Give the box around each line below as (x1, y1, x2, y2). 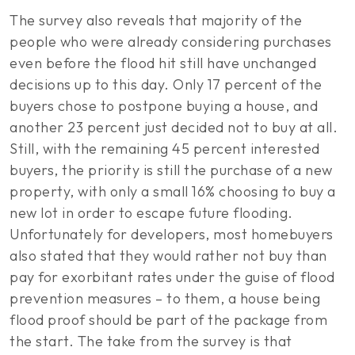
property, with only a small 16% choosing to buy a (10, 182, 336, 200)
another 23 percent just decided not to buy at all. (10, 118, 338, 136)
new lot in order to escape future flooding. (10, 204, 293, 222)
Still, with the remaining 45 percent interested (10, 139, 320, 158)
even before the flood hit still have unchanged (10, 54, 316, 72)
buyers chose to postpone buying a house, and (10, 97, 318, 115)
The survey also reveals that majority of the (10, 11, 302, 29)
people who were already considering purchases (10, 32, 332, 51)
